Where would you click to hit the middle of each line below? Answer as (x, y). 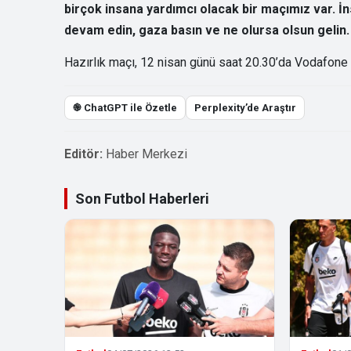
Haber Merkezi (147, 154)
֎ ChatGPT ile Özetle (125, 107)
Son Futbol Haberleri (142, 198)
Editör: (83, 154)
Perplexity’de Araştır (245, 107)
